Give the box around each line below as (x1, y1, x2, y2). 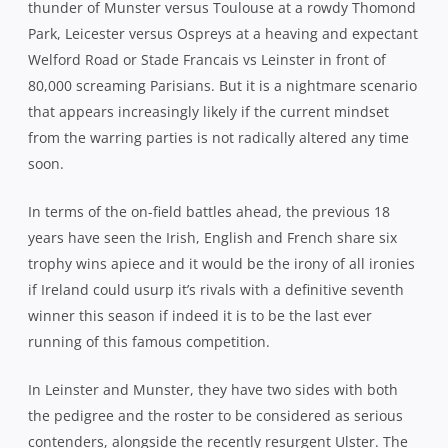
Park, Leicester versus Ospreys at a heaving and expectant (28, 23, 418, 43)
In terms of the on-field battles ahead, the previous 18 (28, 201, 390, 221)
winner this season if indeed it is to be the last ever (28, 305, 372, 325)
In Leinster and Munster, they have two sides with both (28, 379, 398, 399)
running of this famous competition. (28, 331, 270, 351)
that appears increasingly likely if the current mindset (28, 101, 389, 121)
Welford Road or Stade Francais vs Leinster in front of (28, 49, 386, 69)
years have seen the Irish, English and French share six (28, 227, 397, 247)
